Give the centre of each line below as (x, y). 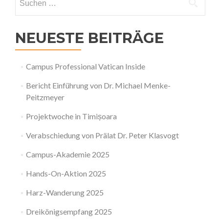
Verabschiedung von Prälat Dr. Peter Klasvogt (102, 135)
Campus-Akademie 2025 (67, 154)
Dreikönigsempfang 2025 (69, 211)
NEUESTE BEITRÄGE (89, 38)
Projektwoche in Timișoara (71, 116)
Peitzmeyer (45, 97)
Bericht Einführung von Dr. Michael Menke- (98, 85)
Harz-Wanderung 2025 (65, 192)
